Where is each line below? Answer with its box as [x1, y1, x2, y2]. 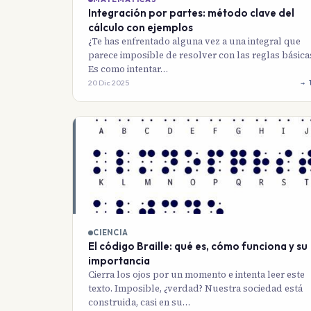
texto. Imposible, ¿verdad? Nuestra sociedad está [88, 283, 303, 295]
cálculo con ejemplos [88, 21, 193, 35]
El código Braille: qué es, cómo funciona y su [88, 239, 308, 253]
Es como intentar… [88, 63, 168, 76]
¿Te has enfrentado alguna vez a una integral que [88, 35, 301, 48]
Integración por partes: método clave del [88, 6, 294, 20]
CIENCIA [93, 228, 128, 238]
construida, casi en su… [88, 296, 190, 309]
